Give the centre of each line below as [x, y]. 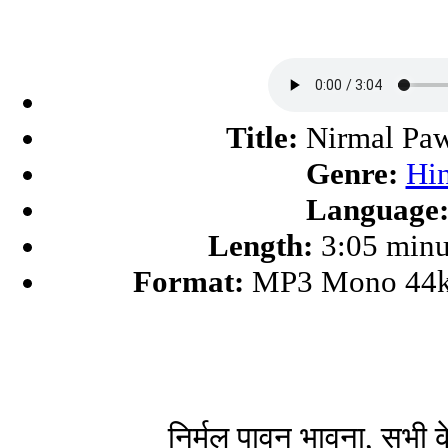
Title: [261, 137]
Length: [260, 245]
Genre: [351, 173]
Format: [188, 281]
